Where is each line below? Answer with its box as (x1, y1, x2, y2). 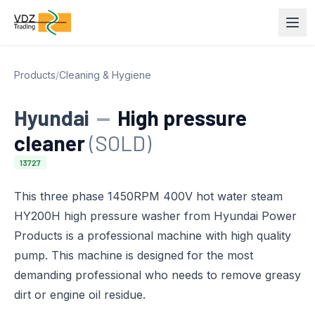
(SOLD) (89, 130, 151, 155)
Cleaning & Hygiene (59, 69, 151, 81)
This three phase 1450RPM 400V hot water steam (14, 189, 283, 203)
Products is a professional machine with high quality (14, 229, 291, 243)
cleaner (14, 130, 89, 155)
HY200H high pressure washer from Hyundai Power (14, 209, 297, 223)
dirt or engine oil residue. (14, 288, 146, 302)
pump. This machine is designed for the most (14, 248, 253, 262)
